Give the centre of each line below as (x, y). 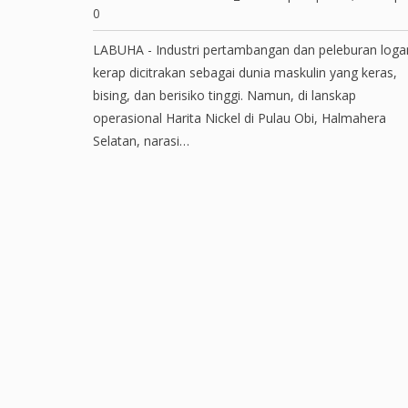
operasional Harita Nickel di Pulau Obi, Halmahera (240, 118)
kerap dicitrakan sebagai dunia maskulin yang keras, (245, 72)
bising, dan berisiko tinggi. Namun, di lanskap (224, 95)
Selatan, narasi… (141, 141)
